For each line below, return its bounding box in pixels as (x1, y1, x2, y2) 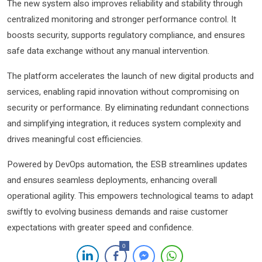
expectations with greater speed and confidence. (7, 220, 194, 234)
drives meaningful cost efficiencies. (7, 132, 143, 146)
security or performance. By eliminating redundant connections (7, 101, 249, 114)
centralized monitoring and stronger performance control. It (7, 12, 236, 26)
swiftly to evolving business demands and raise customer (7, 205, 228, 218)
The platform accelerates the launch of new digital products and (7, 69, 254, 82)
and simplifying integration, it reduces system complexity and (7, 116, 241, 130)
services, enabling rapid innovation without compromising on (7, 85, 239, 98)
